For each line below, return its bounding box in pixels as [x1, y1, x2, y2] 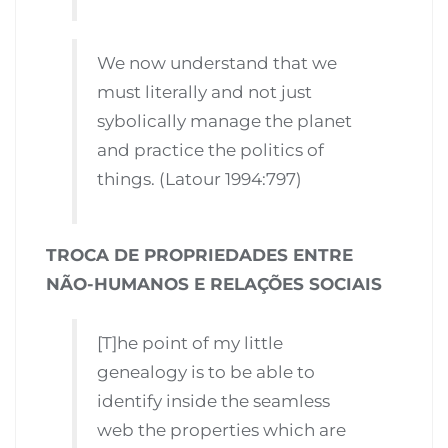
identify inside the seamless [97, 391, 331, 412]
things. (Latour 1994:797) [97, 168, 303, 189]
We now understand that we [97, 52, 338, 73]
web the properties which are [97, 420, 347, 441]
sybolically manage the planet [97, 110, 353, 131]
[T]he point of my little [97, 333, 284, 354]
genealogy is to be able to [97, 362, 316, 383]
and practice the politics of [97, 139, 325, 160]
